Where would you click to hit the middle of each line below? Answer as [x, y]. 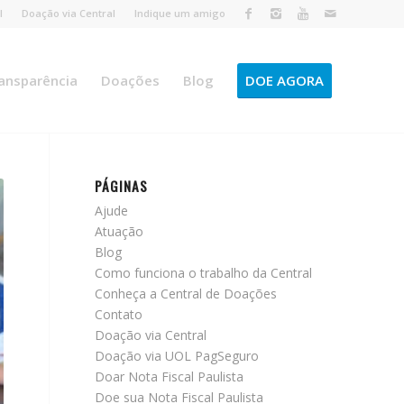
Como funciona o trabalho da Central [204, 273]
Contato [119, 314]
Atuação [119, 231]
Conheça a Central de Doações [186, 294]
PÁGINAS [122, 186]
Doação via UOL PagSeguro [177, 356]
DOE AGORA [285, 80]
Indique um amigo [180, 13]
